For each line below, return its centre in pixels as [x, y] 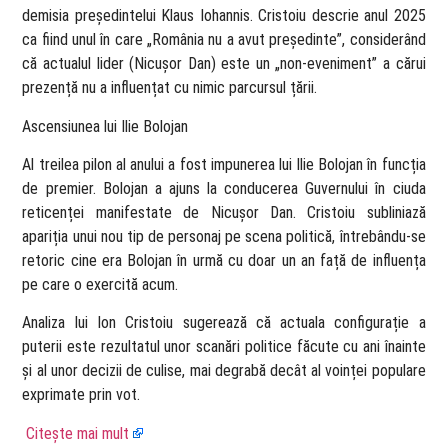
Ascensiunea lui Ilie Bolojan [105, 126]
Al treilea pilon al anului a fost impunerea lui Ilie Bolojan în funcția [224, 164]
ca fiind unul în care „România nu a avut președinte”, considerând [224, 40]
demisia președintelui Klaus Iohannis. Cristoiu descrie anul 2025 [224, 16]
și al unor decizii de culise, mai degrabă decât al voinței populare [224, 371]
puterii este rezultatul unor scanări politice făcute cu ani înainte [224, 347]
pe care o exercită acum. [100, 284]
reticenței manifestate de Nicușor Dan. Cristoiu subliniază [224, 212]
